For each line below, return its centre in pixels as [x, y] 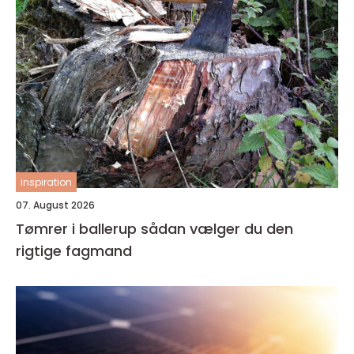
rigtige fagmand [74, 251]
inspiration [46, 182]
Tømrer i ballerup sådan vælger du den [78, 229]
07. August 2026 [55, 205]
